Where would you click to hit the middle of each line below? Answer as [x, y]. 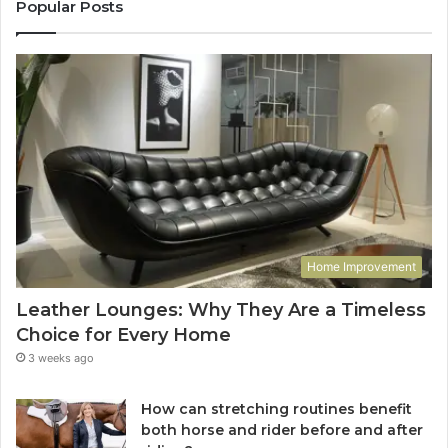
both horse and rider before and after [282, 430]
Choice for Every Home [126, 335]
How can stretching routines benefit [276, 409]
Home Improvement [361, 267]
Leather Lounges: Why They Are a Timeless [221, 310]
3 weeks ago [61, 358]
